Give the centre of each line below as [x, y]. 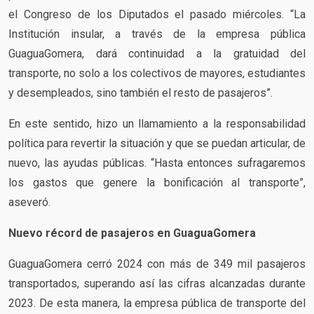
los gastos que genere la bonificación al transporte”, [157, 182]
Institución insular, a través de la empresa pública [157, 34]
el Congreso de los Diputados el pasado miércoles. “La [157, 14]
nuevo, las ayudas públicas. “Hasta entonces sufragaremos [157, 163]
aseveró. [31, 202]
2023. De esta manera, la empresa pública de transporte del [157, 303]
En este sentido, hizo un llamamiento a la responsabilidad [157, 123]
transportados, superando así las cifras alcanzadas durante [157, 283]
